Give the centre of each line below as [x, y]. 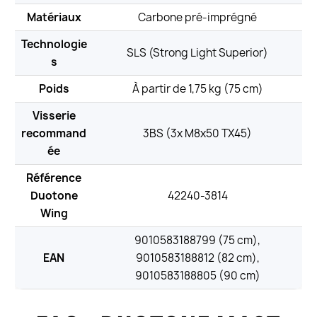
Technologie [54, 45]
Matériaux [54, 18]
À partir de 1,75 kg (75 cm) [197, 89]
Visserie [54, 116]
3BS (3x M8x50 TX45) [197, 134]
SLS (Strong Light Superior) [197, 53]
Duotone [54, 196]
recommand [54, 134]
